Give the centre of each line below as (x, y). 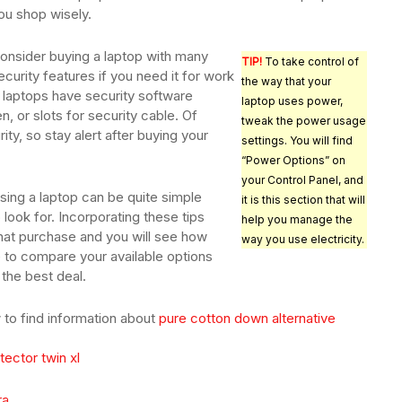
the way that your (286, 82)
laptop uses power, (292, 101)
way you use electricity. (303, 240)
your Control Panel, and (302, 180)
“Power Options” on (293, 161)
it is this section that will (303, 200)
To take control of (310, 62)
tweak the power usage (304, 121)
